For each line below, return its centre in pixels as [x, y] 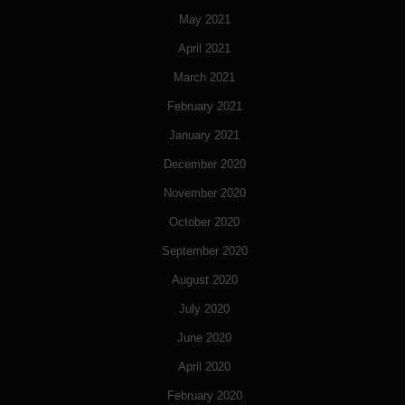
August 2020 [204, 280]
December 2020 [204, 165]
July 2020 [204, 309]
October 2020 [204, 222]
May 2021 [204, 20]
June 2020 [204, 338]
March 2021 [204, 78]
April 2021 [204, 49]
